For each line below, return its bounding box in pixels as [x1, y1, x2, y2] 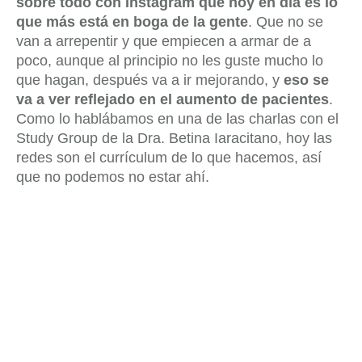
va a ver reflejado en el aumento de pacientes [16, 91, 329, 108]
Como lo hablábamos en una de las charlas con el [16, 111, 339, 128]
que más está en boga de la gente [16, 14, 248, 31]
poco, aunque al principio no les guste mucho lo [16, 53, 323, 69]
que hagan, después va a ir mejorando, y [16, 72, 284, 89]
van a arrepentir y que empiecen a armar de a [16, 33, 311, 50]
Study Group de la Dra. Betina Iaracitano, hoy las [16, 130, 332, 147]
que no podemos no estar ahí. [16, 169, 209, 186]
